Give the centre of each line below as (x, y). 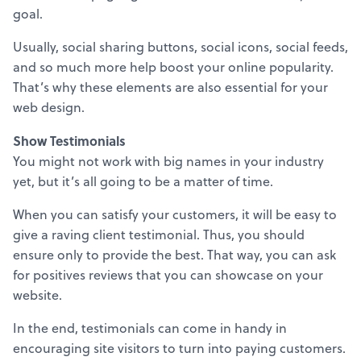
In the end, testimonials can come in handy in (150, 328)
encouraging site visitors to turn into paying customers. (179, 348)
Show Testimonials (69, 140)
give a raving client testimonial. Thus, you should (159, 234)
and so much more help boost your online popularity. (173, 66)
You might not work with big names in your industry (168, 161)
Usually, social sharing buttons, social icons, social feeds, (180, 46)
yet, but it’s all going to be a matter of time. (143, 181)
